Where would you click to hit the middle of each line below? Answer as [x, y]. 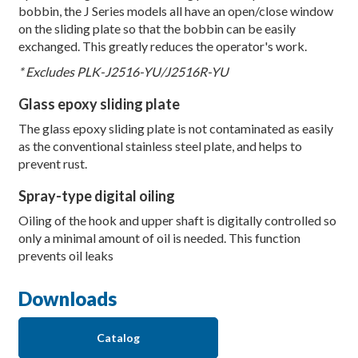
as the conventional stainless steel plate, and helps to [160, 146]
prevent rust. [52, 164]
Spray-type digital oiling [96, 196]
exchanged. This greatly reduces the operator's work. [162, 46]
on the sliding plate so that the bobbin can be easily [157, 29]
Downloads [67, 299]
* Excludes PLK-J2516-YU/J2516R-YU [123, 72]
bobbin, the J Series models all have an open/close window [175, 11]
